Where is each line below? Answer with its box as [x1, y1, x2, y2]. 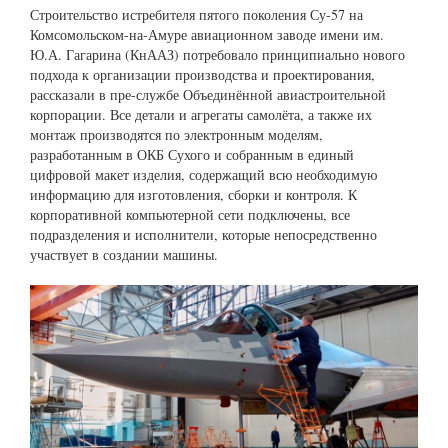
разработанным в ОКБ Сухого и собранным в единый [30, 144, 354, 164]
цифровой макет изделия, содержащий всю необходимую [30, 164, 377, 184]
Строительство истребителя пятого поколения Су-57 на [30, 4, 363, 24]
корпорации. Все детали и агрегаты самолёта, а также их [30, 104, 372, 124]
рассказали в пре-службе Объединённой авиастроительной [30, 84, 386, 104]
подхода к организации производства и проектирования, [30, 64, 375, 84]
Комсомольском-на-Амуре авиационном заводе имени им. [30, 24, 384, 44]
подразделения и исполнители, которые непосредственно [30, 224, 377, 244]
